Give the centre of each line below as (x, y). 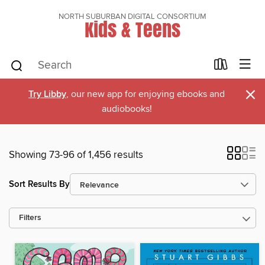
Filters (30, 218)
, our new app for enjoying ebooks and (146, 94)
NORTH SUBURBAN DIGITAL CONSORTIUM (132, 17)
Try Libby (47, 94)
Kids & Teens (132, 29)
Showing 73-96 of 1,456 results (76, 155)
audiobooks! (127, 109)
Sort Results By (39, 184)
